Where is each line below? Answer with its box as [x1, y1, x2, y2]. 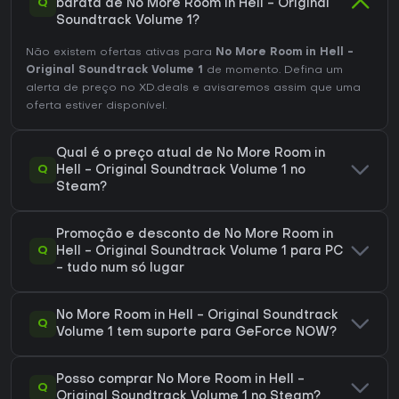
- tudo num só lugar [56, 262, 184, 274]
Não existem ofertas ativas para [26, 46, 216, 58]
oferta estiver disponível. [26, 100, 167, 111]
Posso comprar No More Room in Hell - [56, 373, 305, 386]
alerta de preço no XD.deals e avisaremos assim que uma [26, 82, 361, 94]
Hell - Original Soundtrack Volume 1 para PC [56, 245, 344, 257]
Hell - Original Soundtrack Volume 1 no [56, 164, 305, 176]
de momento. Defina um [203, 64, 343, 76]
